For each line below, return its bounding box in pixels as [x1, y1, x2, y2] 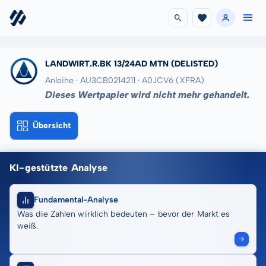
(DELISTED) [171, 59, 218, 69]
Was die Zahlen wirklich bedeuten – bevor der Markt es [17, 209, 230, 219]
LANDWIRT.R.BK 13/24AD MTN [45, 59, 169, 69]
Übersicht [33, 121, 71, 131]
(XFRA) [176, 75, 204, 85]
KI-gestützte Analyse [9, 162, 108, 173]
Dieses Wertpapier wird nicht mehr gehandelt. [45, 89, 249, 100]
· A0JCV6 [138, 75, 173, 85]
